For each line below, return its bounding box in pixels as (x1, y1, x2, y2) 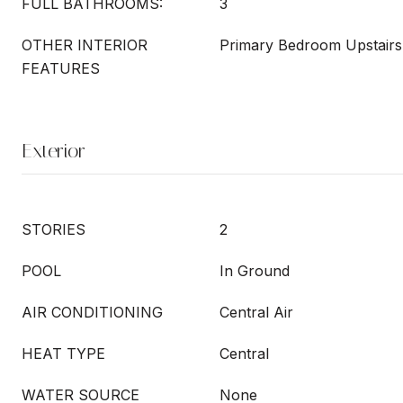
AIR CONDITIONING (22, 303, 163, 321)
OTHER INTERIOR (22, 36, 148, 54)
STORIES (22, 220, 85, 238)
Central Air (219, 303, 293, 321)
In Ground (219, 262, 290, 280)
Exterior (22, 139, 85, 163)
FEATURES (22, 59, 100, 77)
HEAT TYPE (22, 345, 105, 363)
